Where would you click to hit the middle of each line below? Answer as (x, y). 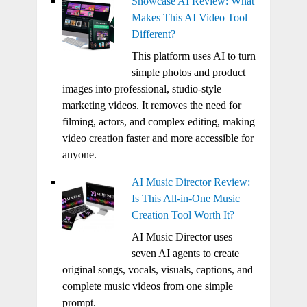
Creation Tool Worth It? (183, 215)
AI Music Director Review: (191, 182)
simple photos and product (188, 73)
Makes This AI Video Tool (189, 18)
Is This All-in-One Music (185, 199)
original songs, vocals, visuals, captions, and (157, 270)
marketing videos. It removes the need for (151, 106)
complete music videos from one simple (147, 286)
